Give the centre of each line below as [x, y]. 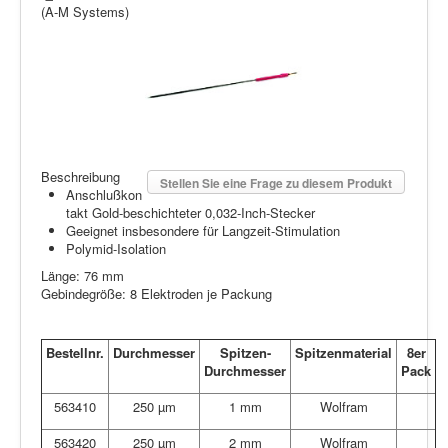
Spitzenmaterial [343, 352]
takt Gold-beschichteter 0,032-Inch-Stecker [190, 212]
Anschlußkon [104, 194]
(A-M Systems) [85, 12]
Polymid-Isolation [116, 248]
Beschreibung [80, 176]
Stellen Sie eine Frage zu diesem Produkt [276, 182]
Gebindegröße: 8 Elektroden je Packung [156, 293]
